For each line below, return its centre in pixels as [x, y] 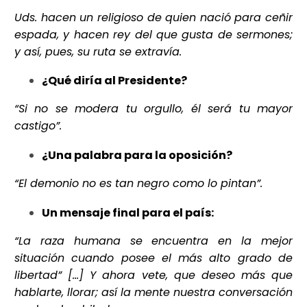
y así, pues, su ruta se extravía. [98, 51]
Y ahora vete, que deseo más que [191, 275]
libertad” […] [52, 275]
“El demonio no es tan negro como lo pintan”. [138, 183]
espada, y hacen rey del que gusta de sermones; [153, 34]
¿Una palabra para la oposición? [137, 155]
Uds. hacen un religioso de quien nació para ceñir [153, 17]
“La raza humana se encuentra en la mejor [153, 241]
